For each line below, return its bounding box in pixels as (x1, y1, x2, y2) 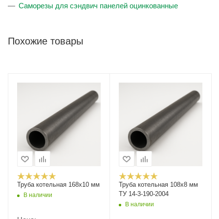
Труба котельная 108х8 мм (119, 181, 198, 189)
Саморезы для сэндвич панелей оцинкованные (19, 1, 178, 10)
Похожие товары (8, 36, 83, 47)
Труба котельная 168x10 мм (17, 181, 100, 189)
